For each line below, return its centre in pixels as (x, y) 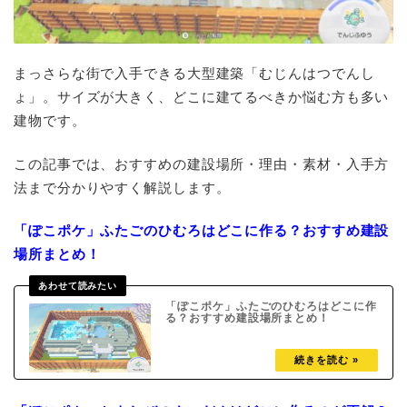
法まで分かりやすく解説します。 (122, 187)
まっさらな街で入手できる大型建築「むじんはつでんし (194, 74)
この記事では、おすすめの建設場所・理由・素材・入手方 (202, 164)
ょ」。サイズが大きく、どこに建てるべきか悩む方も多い (202, 97)
